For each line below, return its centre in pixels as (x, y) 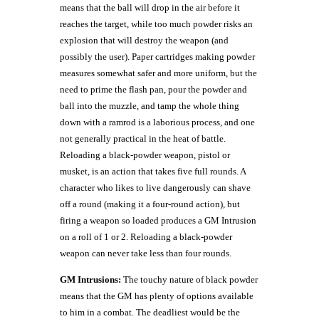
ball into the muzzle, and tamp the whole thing (150, 106)
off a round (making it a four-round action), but (150, 204)
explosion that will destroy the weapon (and (144, 40)
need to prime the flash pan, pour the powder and (153, 89)
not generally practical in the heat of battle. (143, 138)
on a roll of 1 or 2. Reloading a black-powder (146, 237)
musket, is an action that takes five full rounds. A (153, 171)
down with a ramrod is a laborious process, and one (157, 122)
